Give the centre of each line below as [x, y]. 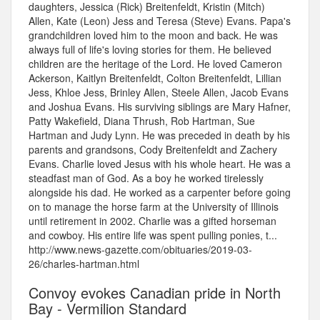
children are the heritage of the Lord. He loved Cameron [155, 64]
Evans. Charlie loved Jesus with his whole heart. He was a [160, 164]
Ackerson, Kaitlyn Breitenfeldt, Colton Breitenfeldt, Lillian [155, 78]
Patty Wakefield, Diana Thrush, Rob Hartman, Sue [142, 121]
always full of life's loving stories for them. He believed [150, 50]
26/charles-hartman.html [84, 264]
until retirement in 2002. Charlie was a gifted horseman [152, 221]
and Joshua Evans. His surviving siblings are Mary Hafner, [160, 107]
